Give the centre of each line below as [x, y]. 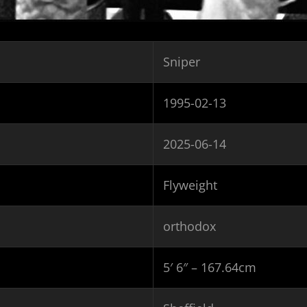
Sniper [182, 62]
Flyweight [190, 185]
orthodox [189, 226]
